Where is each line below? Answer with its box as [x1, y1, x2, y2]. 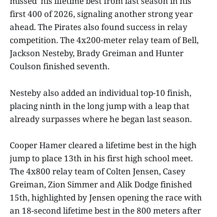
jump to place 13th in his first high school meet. [10, 152, 193, 164]
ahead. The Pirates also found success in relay [10, 21, 187, 33]
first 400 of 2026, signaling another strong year [10, 8, 193, 20]
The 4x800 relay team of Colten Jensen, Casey [10, 165, 186, 177]
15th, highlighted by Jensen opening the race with [10, 191, 202, 203]
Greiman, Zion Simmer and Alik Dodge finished [10, 178, 192, 190]
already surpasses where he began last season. [10, 113, 194, 124]
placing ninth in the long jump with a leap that [10, 100, 189, 111]
